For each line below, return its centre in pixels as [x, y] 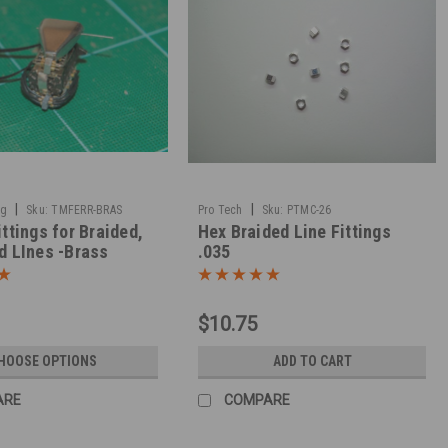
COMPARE [256, 399]
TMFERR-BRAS [87, 209]
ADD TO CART [312, 360]
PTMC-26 [309, 209]
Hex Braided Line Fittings [294, 231]
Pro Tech [220, 209]
